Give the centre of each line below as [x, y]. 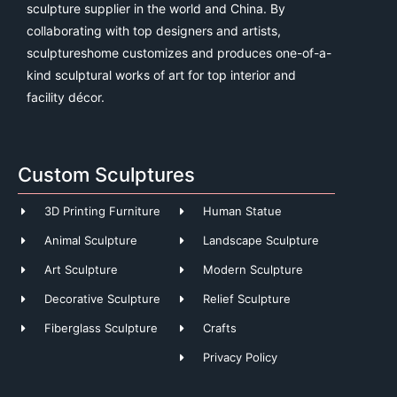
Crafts [220, 328]
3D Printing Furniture [103, 211]
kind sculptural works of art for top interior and [161, 75]
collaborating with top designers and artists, [154, 31]
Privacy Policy [241, 358]
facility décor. [66, 97]
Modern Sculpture [253, 270]
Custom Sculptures [106, 175]
